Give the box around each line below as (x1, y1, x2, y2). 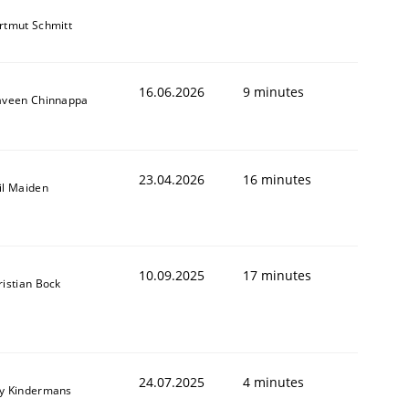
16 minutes (243, 170, 311, 188)
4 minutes (243, 372, 304, 391)
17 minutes (243, 266, 311, 284)
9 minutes (243, 82, 304, 100)
